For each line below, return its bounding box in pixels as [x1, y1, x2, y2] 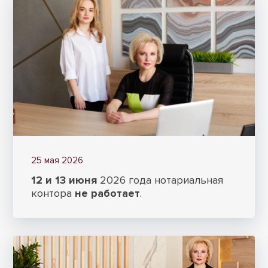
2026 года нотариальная [97, 173, 224, 187]
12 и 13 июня [31, 173, 98, 187]
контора [31, 186, 75, 200]
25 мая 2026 [31, 154, 84, 166]
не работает [75, 186, 141, 200]
